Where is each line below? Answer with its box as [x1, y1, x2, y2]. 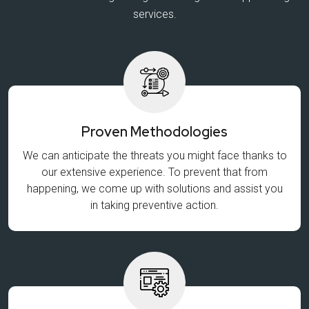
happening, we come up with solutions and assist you [26, 181, 283, 195]
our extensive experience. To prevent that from [41, 165, 268, 179]
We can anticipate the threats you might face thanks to [22, 148, 287, 162]
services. [132, 7, 177, 21]
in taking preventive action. [90, 198, 219, 212]
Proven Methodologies [81, 122, 228, 141]
